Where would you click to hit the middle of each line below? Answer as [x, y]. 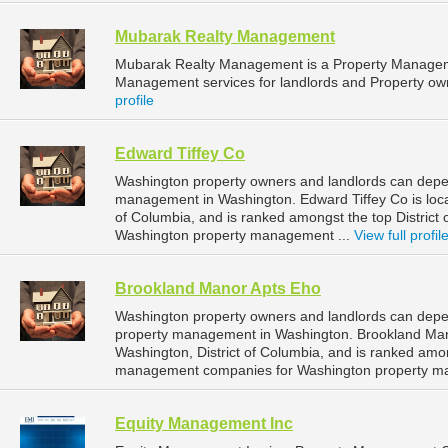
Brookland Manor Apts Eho [218, 289]
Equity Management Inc [204, 424]
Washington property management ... [234, 235]
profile [134, 100]
